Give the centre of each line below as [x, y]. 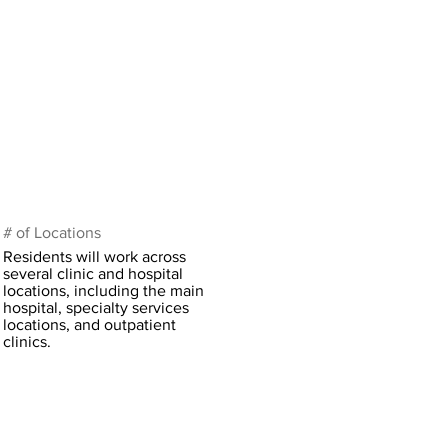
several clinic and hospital [93, 273]
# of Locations [52, 232]
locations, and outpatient [89, 324]
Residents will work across [94, 256]
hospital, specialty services [96, 307]
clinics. [27, 341]
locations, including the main [103, 290]
